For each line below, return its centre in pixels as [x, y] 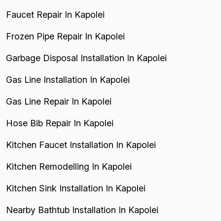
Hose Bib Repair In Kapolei [60, 123]
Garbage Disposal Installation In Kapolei [86, 58]
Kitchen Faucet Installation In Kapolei [81, 145]
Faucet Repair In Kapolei [55, 14]
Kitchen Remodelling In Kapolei [69, 166]
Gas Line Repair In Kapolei [59, 101]
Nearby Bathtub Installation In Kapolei [82, 210]
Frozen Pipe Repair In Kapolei [65, 36]
